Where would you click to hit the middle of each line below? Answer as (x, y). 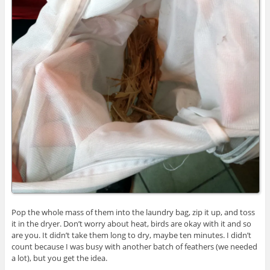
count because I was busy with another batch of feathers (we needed (134, 246)
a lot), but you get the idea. (59, 258)
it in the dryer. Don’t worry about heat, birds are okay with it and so (131, 223)
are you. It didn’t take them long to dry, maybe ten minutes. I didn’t (131, 235)
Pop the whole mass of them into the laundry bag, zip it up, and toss (133, 212)
